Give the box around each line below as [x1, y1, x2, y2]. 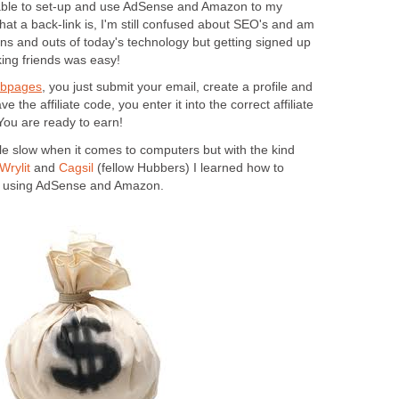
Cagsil [59, 160, 94, 175]
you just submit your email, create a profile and [45, 80, 313, 94]
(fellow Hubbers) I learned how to [94, 160, 284, 175]
